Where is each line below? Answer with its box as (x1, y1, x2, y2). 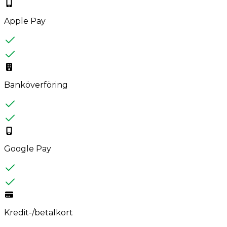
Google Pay (4, 144, 51, 154)
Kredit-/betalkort (4, 208, 73, 218)
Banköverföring (4, 80, 68, 90)
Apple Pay (4, 16, 46, 26)
